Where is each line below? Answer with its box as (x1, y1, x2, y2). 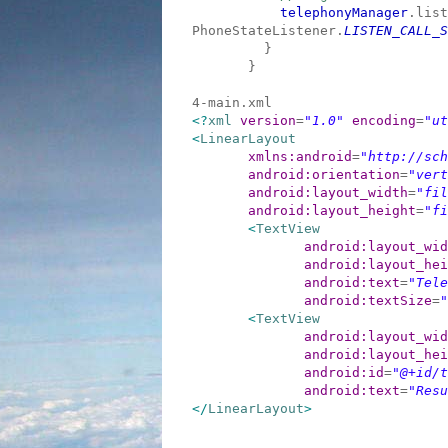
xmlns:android (248, 149, 352, 164)
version (240, 113, 296, 128)
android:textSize (304, 293, 432, 308)
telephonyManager (280, 5, 408, 20)
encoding (352, 113, 416, 128)
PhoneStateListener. (192, 23, 344, 38)
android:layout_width (248, 185, 408, 200)
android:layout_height (248, 203, 416, 218)
